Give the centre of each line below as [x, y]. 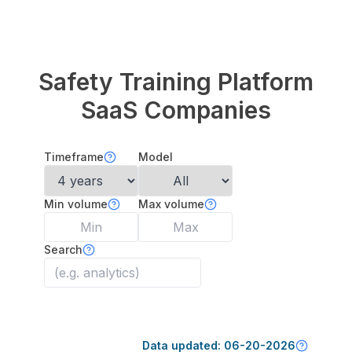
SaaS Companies [176, 110]
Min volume [76, 204]
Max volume [171, 204]
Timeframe [74, 157]
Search [63, 249]
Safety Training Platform [176, 82]
